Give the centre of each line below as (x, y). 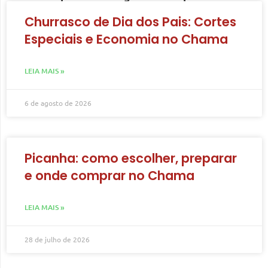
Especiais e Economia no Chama (126, 39)
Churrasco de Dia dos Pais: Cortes (130, 22)
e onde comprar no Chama (109, 175)
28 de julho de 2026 (57, 239)
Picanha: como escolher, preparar (131, 158)
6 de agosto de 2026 (58, 103)
